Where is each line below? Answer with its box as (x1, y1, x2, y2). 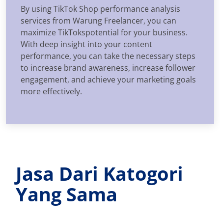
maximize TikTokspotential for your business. (21, 27, 188, 38)
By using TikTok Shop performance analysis (21, 3, 180, 14)
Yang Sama (16, 181, 117, 207)
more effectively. (21, 85, 82, 97)
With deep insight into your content (21, 38, 152, 50)
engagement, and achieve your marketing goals (21, 74, 196, 85)
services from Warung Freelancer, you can (21, 15, 176, 26)
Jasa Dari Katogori (16, 160, 183, 186)
